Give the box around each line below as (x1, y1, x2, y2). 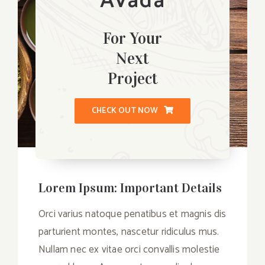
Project (107, 69, 158, 89)
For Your (103, 29, 162, 49)
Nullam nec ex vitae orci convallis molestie (38, 241, 220, 258)
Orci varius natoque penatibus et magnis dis (38, 206, 227, 223)
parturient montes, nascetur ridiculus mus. (38, 224, 219, 241)
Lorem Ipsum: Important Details (38, 180, 222, 196)
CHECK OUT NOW (92, 104, 158, 118)
